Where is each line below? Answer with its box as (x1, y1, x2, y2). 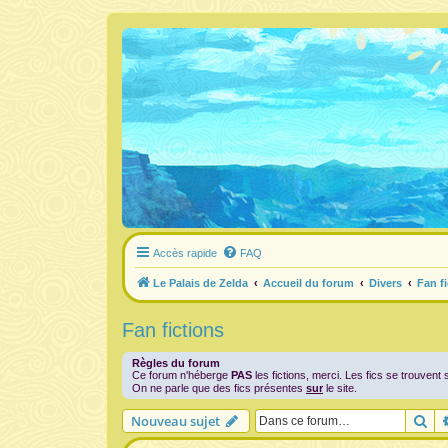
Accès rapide (153, 247, 217, 259)
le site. (323, 382, 357, 394)
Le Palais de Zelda (153, 277, 248, 289)
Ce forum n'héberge (132, 369, 231, 381)
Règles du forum (132, 357, 220, 369)
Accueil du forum (263, 277, 354, 289)
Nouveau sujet (131, 412, 220, 430)
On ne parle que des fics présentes (132, 382, 306, 394)
